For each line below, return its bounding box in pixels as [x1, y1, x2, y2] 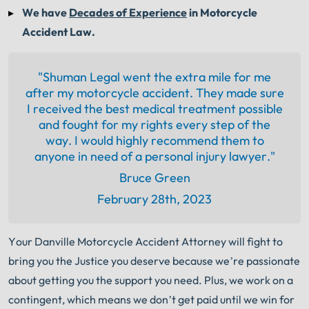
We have [22, 6, 69, 20]
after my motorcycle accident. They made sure [25, 85, 284, 101]
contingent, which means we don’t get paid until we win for [8, 292, 295, 307]
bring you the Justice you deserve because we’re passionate [8, 254, 300, 268]
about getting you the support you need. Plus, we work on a [8, 273, 293, 288]
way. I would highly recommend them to [45, 132, 264, 149]
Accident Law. [22, 25, 95, 39]
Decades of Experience [69, 6, 187, 20]
